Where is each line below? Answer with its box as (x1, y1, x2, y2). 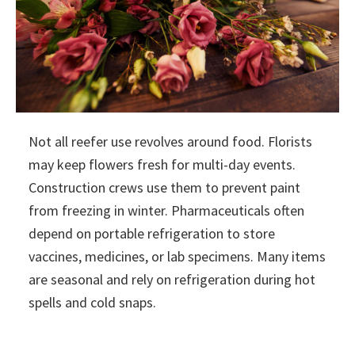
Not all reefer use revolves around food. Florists (29, 132, 312, 151)
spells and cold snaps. (29, 292, 156, 311)
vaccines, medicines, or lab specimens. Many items (29, 246, 326, 265)
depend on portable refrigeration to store (29, 223, 275, 242)
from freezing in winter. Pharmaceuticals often (29, 200, 304, 219)
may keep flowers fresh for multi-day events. (29, 155, 296, 174)
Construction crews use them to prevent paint (29, 177, 300, 197)
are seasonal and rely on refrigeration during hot (29, 269, 315, 288)
